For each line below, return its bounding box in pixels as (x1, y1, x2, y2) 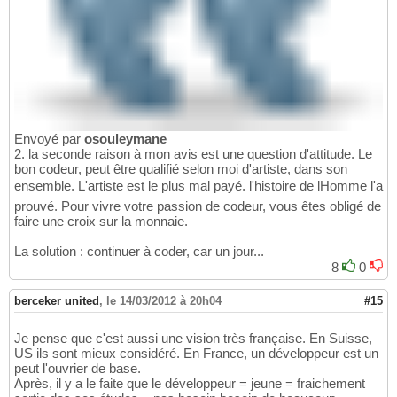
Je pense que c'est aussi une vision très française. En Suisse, (14, 330, 372, 346)
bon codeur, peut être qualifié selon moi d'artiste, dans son (14, 160, 347, 176)
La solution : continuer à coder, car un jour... (14, 243, 264, 259)
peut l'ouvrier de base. (14, 360, 141, 376)
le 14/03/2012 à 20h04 (106, 293, 222, 307)
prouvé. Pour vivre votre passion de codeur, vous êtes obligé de (14, 198, 381, 214)
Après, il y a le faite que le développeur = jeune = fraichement (14, 375, 365, 391)
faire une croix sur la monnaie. (14, 213, 188, 229)
